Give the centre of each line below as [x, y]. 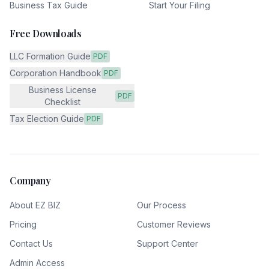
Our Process [162, 205]
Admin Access [37, 263]
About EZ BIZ [35, 205]
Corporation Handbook [56, 73]
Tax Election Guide [47, 119]
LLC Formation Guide [50, 56]
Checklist [62, 102]
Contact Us [31, 243]
